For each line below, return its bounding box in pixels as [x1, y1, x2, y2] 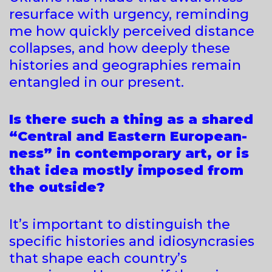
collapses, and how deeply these [9, 39, 230, 56]
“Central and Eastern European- [9, 127, 247, 144]
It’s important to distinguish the [9, 216, 230, 233]
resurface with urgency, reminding [9, 5, 249, 22]
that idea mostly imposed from [9, 161, 243, 178]
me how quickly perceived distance [9, 22, 254, 39]
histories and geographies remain [9, 56, 241, 73]
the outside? [9, 178, 109, 195]
